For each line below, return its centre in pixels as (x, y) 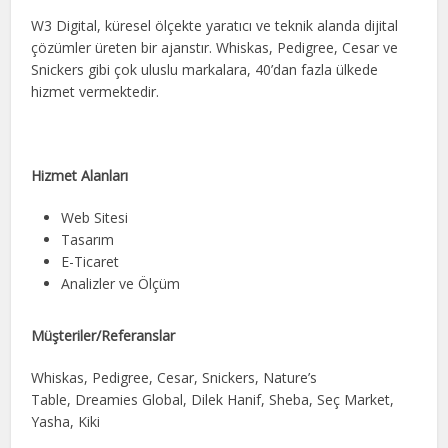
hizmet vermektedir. (95, 91)
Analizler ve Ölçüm (121, 283)
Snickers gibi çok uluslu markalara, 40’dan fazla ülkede (205, 69)
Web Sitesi (95, 217)
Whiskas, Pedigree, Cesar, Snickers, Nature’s (174, 377)
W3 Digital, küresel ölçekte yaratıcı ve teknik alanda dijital (215, 25)
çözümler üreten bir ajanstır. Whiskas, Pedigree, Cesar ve (215, 47)
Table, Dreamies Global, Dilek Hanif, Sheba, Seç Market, (213, 399)
